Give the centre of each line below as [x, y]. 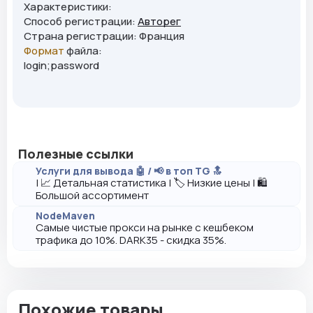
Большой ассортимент [92, 196]
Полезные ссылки [76, 154]
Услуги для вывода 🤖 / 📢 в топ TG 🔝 [129, 171]
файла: [83, 51]
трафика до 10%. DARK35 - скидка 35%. [131, 240]
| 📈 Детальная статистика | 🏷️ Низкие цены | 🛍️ [152, 183]
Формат [44, 51]
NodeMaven [65, 216]
